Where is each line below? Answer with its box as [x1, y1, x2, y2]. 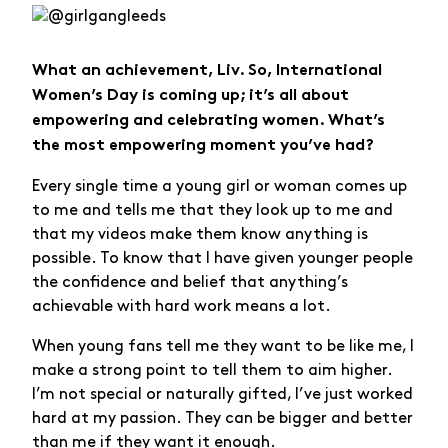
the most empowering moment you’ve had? [32, 138, 374, 154]
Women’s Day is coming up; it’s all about [32, 88, 349, 104]
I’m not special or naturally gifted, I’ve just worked [32, 386, 413, 402]
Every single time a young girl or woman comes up [32, 178, 407, 194]
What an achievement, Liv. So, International [32, 63, 382, 79]
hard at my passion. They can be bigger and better [32, 410, 413, 426]
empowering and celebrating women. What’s [32, 113, 385, 129]
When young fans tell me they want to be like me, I [32, 338, 414, 354]
